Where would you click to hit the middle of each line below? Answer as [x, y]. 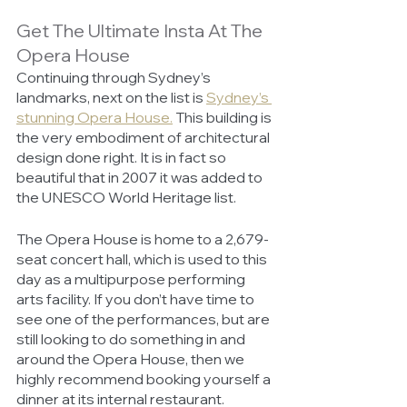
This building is [223, 118]
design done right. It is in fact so [123, 158]
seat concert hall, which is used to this [143, 259]
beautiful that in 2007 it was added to [141, 178]
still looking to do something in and [132, 339]
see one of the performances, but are [144, 319]
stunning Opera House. [94, 118]
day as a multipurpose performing [132, 279]
